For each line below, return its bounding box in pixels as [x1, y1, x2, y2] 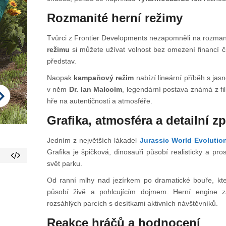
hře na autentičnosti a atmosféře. [46, 97, 152, 105]
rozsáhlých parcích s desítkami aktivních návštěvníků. [46, 199, 218, 208]
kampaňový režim [74, 74, 134, 82]
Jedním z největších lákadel [46, 136, 140, 145]
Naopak [46, 74, 74, 82]
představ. [46, 57, 76, 66]
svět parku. [46, 159, 82, 168]
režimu [46, 45, 70, 54]
